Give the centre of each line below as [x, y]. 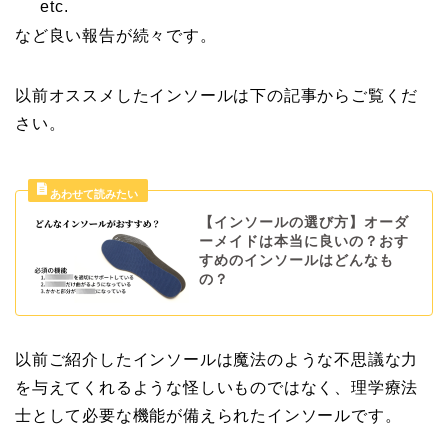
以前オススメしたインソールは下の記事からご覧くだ [217, 95]
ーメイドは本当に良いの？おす [303, 241]
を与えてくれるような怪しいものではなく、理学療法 [217, 388]
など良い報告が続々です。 [116, 35]
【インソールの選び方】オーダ [303, 222]
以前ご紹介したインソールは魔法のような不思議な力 [217, 360]
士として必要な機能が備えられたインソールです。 [208, 416]
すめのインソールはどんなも [296, 260]
